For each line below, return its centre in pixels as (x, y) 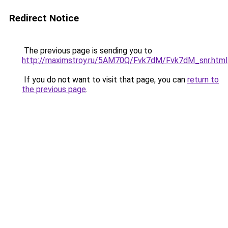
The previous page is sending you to (87, 51)
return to (203, 80)
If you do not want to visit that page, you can (105, 80)
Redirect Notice (44, 18)
